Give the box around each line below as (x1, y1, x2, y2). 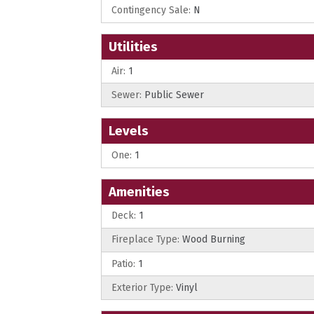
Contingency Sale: (111, 4, 191, 17)
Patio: (111, 257, 135, 270)
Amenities (109, 183, 170, 200)
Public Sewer (142, 88, 204, 101)
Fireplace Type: (111, 233, 179, 246)
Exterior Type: (111, 281, 173, 294)
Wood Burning (179, 233, 245, 246)
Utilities (109, 39, 158, 55)
